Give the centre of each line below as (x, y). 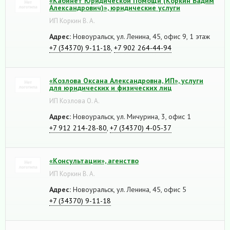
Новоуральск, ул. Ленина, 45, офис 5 (129, 189)
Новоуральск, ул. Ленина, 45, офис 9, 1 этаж (140, 36)
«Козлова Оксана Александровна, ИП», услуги (126, 80)
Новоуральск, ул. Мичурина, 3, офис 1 (131, 116)
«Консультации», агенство (94, 160)
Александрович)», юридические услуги (115, 7)
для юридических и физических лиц (111, 88)
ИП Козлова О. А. (74, 101)
